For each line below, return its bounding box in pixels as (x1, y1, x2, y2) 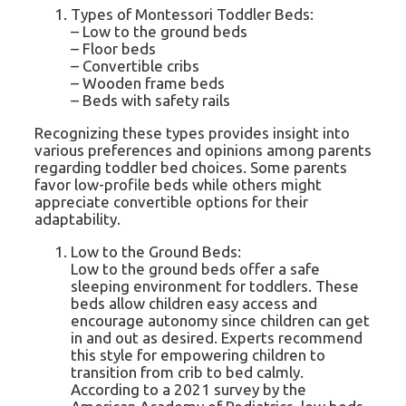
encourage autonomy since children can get (71, 312, 370, 330)
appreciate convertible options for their (34, 193, 308, 211)
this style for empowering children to (71, 346, 325, 364)
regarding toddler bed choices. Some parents (34, 159, 347, 177)
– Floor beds (71, 40, 156, 58)
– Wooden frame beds (71, 74, 225, 92)
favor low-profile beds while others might (34, 176, 322, 194)
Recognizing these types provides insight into (34, 124, 350, 142)
